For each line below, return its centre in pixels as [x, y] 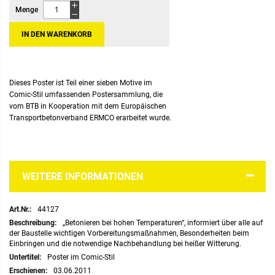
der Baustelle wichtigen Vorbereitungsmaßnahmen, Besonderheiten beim [129, 233]
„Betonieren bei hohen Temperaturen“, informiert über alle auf [163, 223]
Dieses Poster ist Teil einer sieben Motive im [81, 83]
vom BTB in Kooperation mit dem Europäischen [88, 106]
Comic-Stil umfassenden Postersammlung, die [86, 94]
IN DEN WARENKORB [57, 34]
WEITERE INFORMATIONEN [83, 176]
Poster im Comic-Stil [81, 257]
